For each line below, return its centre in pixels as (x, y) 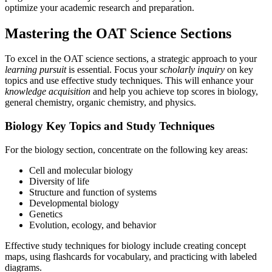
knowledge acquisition (48, 92)
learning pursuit (36, 70)
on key (239, 70)
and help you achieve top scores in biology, (174, 92)
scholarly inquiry (192, 70)
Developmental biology (74, 203)
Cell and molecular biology (81, 170)
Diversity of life (59, 181)
